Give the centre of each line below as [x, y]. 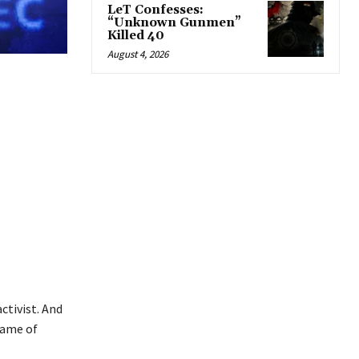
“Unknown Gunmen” [174, 23]
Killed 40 [136, 36]
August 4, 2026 [138, 54]
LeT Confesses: [155, 10]
